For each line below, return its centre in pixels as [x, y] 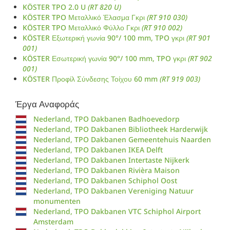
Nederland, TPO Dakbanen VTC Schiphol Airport [117, 212]
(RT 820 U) [104, 7]
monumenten [57, 201]
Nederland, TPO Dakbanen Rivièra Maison [106, 170]
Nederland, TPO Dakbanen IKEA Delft [98, 150]
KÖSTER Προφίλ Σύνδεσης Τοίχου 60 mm [91, 79]
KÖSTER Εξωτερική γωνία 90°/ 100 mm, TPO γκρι [104, 38]
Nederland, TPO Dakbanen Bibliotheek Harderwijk [120, 129]
